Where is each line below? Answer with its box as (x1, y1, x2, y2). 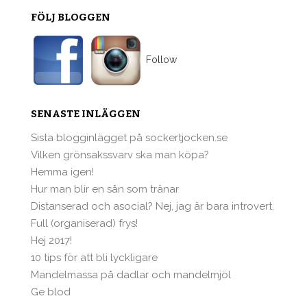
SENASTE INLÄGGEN (31, 107, 140, 120)
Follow (143, 53, 177, 65)
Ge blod (31, 285, 71, 298)
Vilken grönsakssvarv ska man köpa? (31, 148, 209, 161)
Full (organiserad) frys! (31, 217, 138, 230)
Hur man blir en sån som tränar (31, 182, 179, 195)
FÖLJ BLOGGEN (31, 10, 110, 23)
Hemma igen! (31, 165, 94, 178)
